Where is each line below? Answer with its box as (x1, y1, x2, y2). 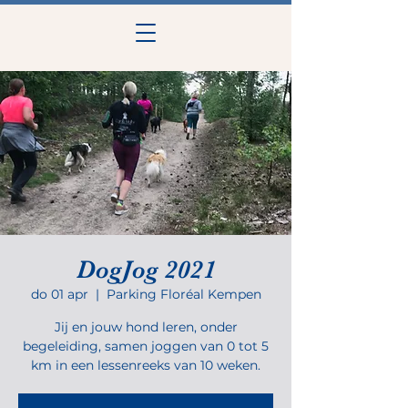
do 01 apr (30, 286, 88, 302)
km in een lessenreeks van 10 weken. (31, 357, 260, 373)
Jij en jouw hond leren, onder (54, 319, 238, 335)
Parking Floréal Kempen (106, 286, 261, 302)
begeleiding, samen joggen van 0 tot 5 (23, 338, 269, 354)
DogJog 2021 (76, 255, 216, 284)
